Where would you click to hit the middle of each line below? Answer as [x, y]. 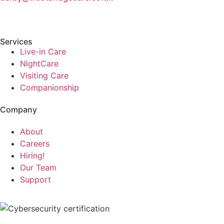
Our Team [38, 167]
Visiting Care [44, 75]
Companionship [49, 87]
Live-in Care [43, 51]
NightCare [39, 63]
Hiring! [32, 155]
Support [35, 179]
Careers [35, 143]
